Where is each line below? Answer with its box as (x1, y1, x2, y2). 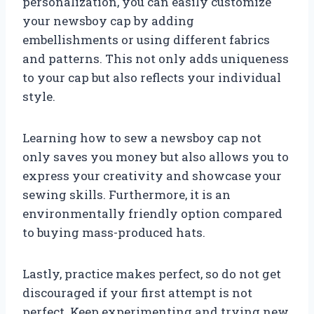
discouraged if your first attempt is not (22, 284, 252, 301)
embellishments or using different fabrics (22, 31, 270, 48)
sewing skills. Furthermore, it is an (22, 186, 231, 203)
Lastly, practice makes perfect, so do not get (22, 265, 281, 282)
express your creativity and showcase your (22, 167, 282, 184)
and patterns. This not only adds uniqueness (22, 50, 289, 67)
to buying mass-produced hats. (22, 224, 205, 240)
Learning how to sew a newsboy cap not (22, 129, 261, 146)
